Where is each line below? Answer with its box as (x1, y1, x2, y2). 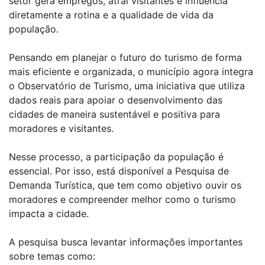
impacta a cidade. (9, 207, 89, 219)
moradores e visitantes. (9, 122, 114, 134)
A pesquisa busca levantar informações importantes (9, 235, 243, 248)
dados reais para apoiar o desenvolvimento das (9, 93, 222, 106)
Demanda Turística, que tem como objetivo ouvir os (9, 179, 241, 191)
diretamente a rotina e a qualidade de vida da (9, 8, 214, 21)
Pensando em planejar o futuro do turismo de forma (9, 51, 242, 63)
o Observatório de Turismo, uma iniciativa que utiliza (9, 79, 245, 92)
